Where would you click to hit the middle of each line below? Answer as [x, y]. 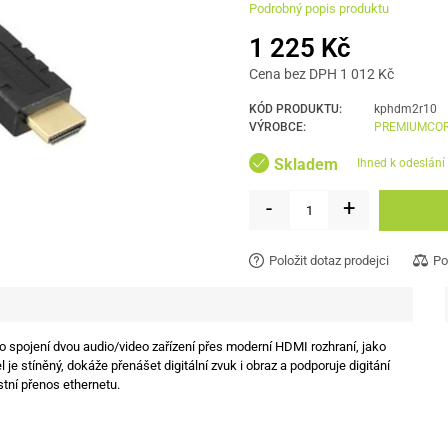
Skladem [306, 164]
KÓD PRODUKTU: [295, 109]
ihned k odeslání [402, 163]
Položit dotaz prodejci [329, 260]
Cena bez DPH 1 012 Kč [321, 74]
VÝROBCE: [277, 127]
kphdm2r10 [405, 109]
